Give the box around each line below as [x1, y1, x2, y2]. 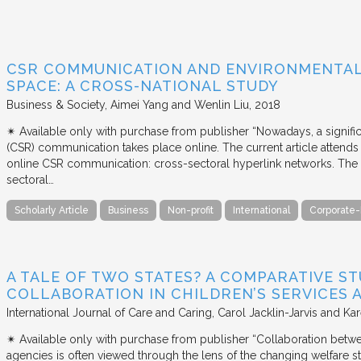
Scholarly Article [15, 204, 89, 216]
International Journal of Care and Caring [6, 306, 212, 320]
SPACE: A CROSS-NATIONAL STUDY [6, 77, 279, 94]
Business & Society [6, 98, 105, 111]
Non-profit [168, 204, 214, 216]
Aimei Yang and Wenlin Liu [110, 98, 249, 111]
